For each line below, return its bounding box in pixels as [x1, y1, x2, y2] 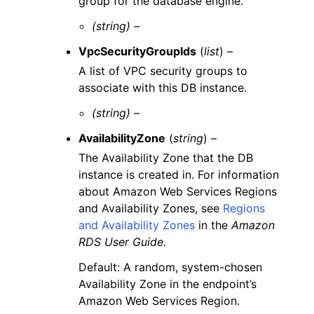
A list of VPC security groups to [78, 63, 247, 78]
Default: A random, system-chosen [78, 259, 262, 274]
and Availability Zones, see [78, 200, 223, 215]
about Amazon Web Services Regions [78, 184, 277, 198]
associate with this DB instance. [78, 80, 247, 95]
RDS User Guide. [78, 234, 166, 249]
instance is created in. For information [78, 167, 279, 182]
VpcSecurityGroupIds [78, 43, 196, 58]
